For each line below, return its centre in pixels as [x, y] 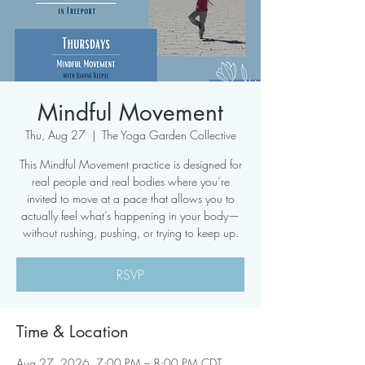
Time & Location [73, 332]
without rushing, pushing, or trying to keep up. [130, 233]
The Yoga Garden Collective [169, 135]
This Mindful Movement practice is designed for [130, 164]
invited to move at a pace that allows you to [130, 198]
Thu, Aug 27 [55, 135]
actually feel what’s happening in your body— [130, 215]
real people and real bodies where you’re [130, 181]
